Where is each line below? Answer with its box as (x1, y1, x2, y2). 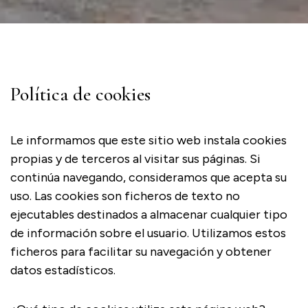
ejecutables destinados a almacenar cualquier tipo (10, 207, 287, 222)
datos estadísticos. (10, 263, 115, 278)
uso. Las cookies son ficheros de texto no (10, 188, 240, 203)
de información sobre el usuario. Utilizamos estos (10, 225, 286, 241)
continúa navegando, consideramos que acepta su (10, 170, 287, 185)
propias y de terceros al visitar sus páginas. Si (10, 151, 261, 166)
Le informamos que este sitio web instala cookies (10, 133, 287, 148)
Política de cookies (10, 82, 151, 106)
